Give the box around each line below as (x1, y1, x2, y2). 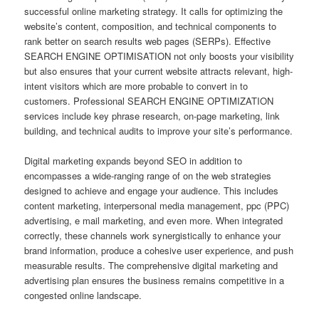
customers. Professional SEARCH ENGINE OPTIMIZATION (24, 93, 274, 108)
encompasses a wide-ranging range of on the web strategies (24, 168, 272, 182)
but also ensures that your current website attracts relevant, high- (24, 63, 293, 78)
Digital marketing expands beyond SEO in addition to (24, 153, 243, 167)
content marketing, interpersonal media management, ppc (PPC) (24, 198, 290, 212)
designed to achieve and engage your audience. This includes (24, 183, 279, 197)
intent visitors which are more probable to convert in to (24, 78, 249, 93)
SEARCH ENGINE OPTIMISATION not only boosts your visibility (24, 48, 295, 63)
